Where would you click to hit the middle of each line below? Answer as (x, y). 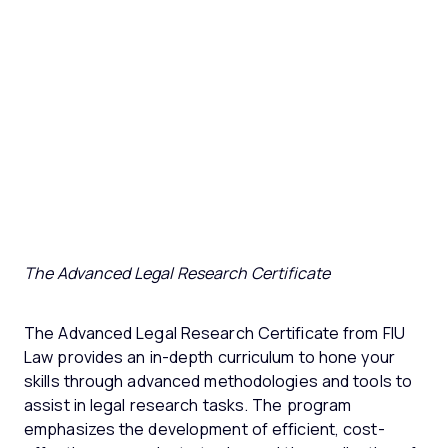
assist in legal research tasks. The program (188, 405)
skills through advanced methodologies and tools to (218, 381)
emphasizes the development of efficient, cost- (204, 429)
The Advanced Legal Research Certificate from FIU (214, 333)
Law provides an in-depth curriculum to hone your (209, 357)
